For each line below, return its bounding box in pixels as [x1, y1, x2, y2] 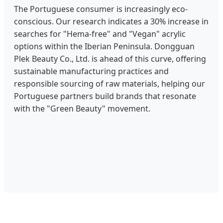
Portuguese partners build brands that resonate [14, 90, 196, 102]
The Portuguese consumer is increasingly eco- [14, 3, 188, 14]
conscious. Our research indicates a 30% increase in [14, 15, 209, 27]
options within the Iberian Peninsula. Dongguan [14, 40, 195, 52]
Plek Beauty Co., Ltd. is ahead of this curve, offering [14, 53, 206, 64]
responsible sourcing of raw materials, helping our [14, 78, 205, 89]
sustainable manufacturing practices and [14, 65, 169, 77]
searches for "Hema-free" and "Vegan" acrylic [14, 28, 186, 39]
